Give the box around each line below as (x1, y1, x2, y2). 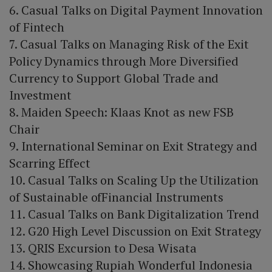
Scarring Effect (9, 155, 90, 172)
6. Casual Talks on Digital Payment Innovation (9, 2, 263, 19)
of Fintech (9, 19, 65, 36)
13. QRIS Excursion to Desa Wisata (9, 240, 197, 257)
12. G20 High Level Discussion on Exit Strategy (9, 223, 262, 240)
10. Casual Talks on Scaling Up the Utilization (9, 172, 259, 189)
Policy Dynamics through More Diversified (9, 53, 239, 70)
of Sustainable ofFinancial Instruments (9, 189, 224, 206)
